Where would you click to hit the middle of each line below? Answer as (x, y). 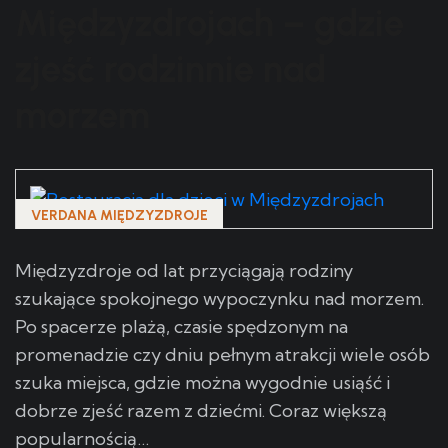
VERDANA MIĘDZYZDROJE (119, 216)
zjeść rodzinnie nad (170, 70)
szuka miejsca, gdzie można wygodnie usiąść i (202, 382)
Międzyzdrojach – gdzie (209, 24)
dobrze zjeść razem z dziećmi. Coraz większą (201, 410)
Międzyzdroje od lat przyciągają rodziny (184, 270)
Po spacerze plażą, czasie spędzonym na (181, 326)
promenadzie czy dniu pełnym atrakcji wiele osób (222, 354)
